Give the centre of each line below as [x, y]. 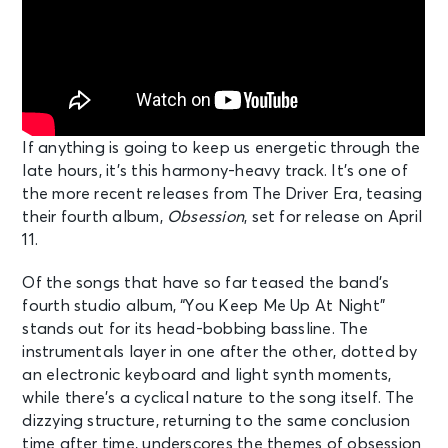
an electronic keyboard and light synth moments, [207, 374]
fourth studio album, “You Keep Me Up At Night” [203, 305]
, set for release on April [333, 216]
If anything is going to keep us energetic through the [221, 147]
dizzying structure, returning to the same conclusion [216, 420]
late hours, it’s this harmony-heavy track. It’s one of [215, 170]
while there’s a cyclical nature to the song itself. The [218, 397]
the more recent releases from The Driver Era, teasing [222, 193]
